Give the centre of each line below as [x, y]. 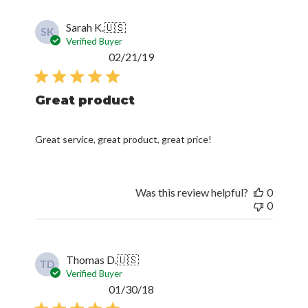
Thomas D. [92, 259]
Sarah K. [85, 27]
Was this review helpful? [191, 192]
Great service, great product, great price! [124, 139]
